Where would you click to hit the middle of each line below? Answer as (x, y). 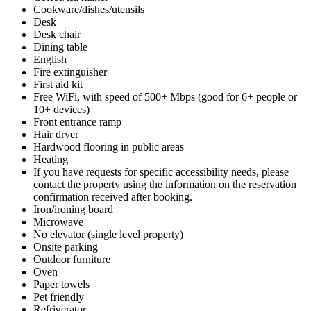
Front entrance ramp (77, 121)
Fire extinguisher (70, 72)
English (50, 59)
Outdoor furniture (72, 259)
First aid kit (58, 84)
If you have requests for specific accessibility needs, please (161, 171)
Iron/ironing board (73, 209)
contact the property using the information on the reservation (165, 184)
